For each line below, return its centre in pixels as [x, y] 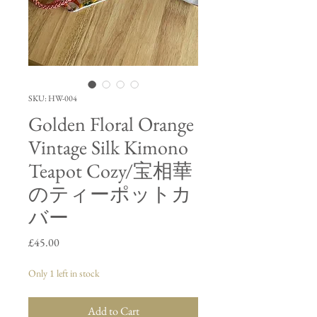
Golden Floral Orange [111, 124]
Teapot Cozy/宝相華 [110, 171]
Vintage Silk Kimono [108, 148]
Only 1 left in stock [64, 273]
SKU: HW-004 [53, 99]
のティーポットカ [110, 194]
